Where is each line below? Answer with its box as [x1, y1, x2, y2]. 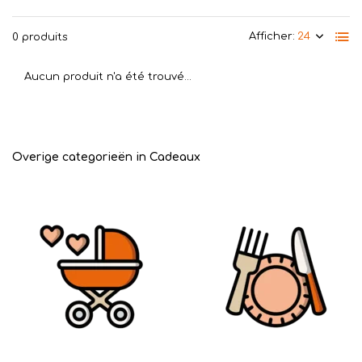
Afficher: [249, 31, 295, 42]
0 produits [12, 32, 68, 43]
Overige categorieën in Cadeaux [12, 151, 200, 163]
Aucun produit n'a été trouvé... [24, 71, 192, 82]
